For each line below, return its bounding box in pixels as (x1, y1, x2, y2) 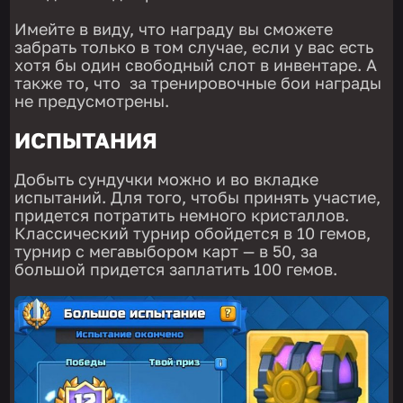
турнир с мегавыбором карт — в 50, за (14, 240, 318, 261)
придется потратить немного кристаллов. (14, 204, 350, 225)
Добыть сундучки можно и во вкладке (14, 168, 319, 189)
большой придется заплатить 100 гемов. (14, 258, 338, 279)
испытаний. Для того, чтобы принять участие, (14, 186, 381, 207)
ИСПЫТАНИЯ (14, 126, 158, 153)
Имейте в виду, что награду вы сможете (14, 18, 334, 39)
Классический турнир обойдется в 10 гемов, (14, 222, 372, 243)
